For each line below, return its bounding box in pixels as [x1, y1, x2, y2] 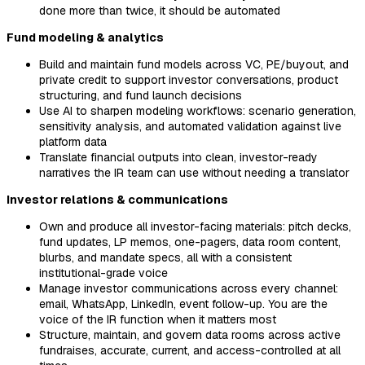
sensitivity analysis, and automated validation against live [39, 118, 341, 134]
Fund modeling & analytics [7, 29, 164, 45]
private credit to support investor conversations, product [39, 72, 338, 87]
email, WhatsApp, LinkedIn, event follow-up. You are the [39, 296, 328, 311]
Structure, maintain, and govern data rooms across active [39, 327, 341, 342]
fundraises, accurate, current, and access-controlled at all [39, 342, 341, 358]
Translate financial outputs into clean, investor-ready [39, 149, 318, 165]
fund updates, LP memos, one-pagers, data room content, [39, 234, 341, 249]
